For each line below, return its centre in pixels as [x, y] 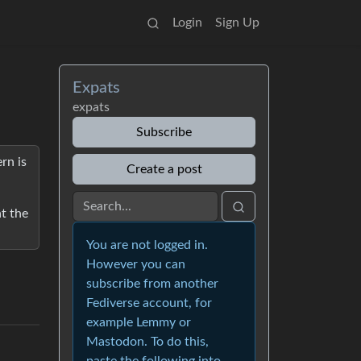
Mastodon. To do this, [147, 342]
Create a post [164, 169]
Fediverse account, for [149, 303]
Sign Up [237, 23]
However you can [136, 264]
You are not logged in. [147, 245]
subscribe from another [152, 284]
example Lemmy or [139, 322]
